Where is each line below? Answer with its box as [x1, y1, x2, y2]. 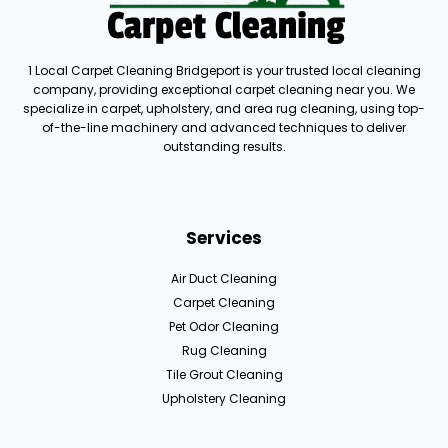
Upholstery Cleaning [162, 390, 286, 407]
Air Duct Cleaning [171, 270, 277, 287]
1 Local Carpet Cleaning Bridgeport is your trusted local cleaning [27, 62, 421, 79]
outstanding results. [162, 138, 286, 155]
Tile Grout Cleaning [165, 366, 283, 383]
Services [186, 226, 262, 250]
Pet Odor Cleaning [169, 318, 279, 335]
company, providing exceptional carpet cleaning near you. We [33, 81, 415, 98]
